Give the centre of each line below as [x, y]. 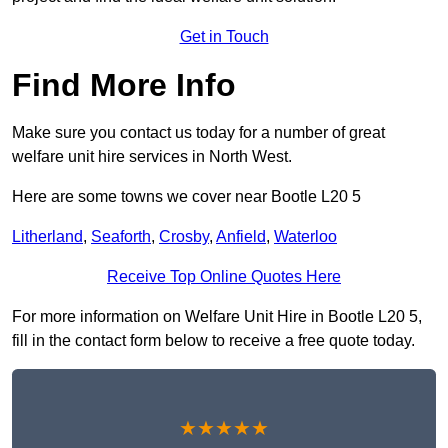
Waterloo [305, 237]
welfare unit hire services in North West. [152, 157]
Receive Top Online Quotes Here [224, 277]
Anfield [241, 237]
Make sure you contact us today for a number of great [198, 133]
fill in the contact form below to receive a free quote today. [213, 341]
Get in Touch [224, 37]
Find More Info [124, 85]
